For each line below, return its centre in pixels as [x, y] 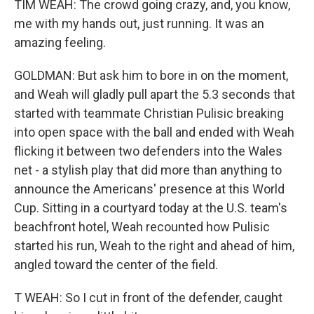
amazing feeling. [60, 42]
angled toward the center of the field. [116, 265]
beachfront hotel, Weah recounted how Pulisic [142, 227]
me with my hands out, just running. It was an [139, 23]
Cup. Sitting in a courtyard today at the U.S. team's [151, 208]
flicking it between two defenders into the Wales [148, 151]
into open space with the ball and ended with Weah [154, 132]
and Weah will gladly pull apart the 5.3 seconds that [155, 94]
